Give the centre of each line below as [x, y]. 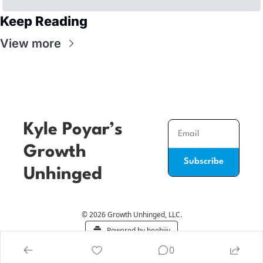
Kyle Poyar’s [73, 130]
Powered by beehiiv [139, 231]
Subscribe [203, 162]
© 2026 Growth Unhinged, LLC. [131, 215]
